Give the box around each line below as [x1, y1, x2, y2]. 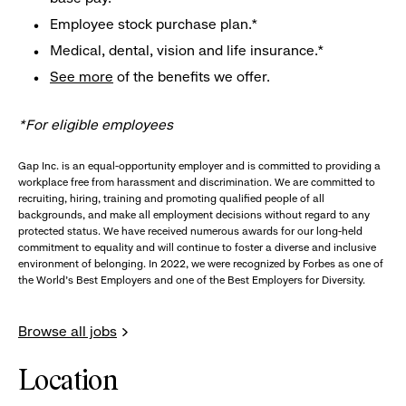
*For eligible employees [18, 116, 173, 133]
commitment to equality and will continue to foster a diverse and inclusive [18, 241, 376, 254]
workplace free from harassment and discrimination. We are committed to [18, 176, 375, 188]
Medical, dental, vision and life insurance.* [50, 42, 324, 59]
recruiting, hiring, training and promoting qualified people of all [18, 192, 324, 205]
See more [50, 68, 113, 85]
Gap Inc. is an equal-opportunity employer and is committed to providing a [18, 159, 381, 172]
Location [18, 369, 119, 396]
